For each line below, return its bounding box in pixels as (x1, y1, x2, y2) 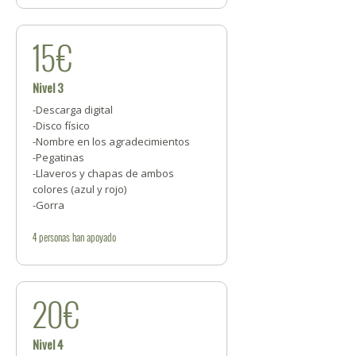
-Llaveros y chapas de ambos (33, 166, 174, 181)
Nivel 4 (33, 335, 64, 354)
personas (39, 229, 70, 246)
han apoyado (70, 229, 116, 246)
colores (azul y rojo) (33, 182, 126, 197)
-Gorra (33, 198, 64, 213)
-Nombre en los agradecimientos (33, 134, 190, 149)
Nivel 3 (33, 79, 64, 97)
